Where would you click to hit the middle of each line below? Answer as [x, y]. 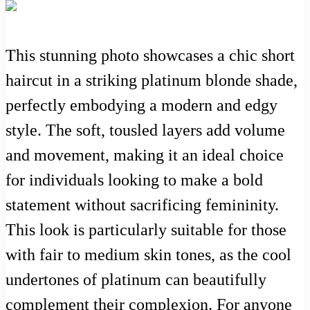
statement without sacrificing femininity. [142, 205]
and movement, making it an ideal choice [145, 155]
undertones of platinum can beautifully [136, 280]
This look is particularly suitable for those [146, 230]
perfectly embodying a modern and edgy [142, 106]
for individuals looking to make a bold [134, 180]
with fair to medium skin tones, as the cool [148, 255]
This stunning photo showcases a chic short [150, 56]
